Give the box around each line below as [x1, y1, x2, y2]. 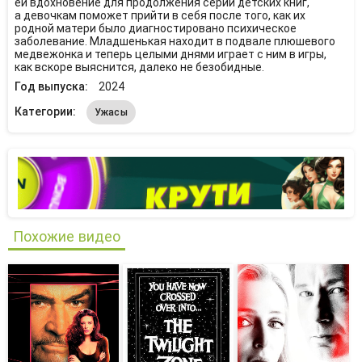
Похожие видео [13, 228, 120, 246]
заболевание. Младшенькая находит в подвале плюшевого [14, 35, 335, 48]
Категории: [14, 105, 78, 119]
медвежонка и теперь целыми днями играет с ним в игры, [14, 48, 326, 61]
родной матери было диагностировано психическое [14, 22, 297, 35]
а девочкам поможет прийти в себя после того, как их [14, 9, 305, 22]
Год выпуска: [14, 79, 90, 93]
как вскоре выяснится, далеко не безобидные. [14, 61, 264, 74]
